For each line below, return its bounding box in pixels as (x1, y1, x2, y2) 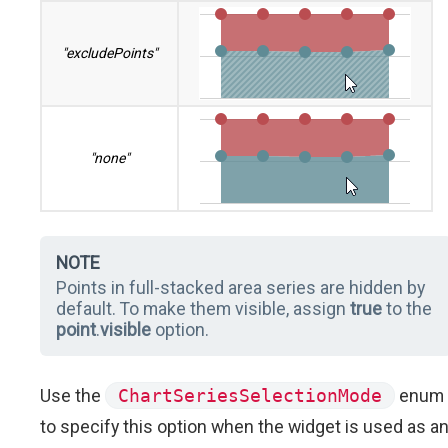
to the (382, 298, 432, 320)
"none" (90, 150, 129, 167)
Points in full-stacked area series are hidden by (56, 277, 425, 299)
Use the (40, 385, 105, 407)
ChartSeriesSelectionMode (118, 385, 382, 407)
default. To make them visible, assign (56, 298, 350, 320)
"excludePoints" (62, 45, 157, 62)
